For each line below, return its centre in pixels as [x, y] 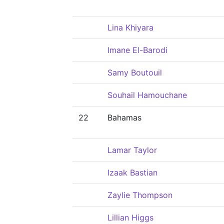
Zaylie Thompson [140, 195]
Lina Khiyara [130, 27]
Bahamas [124, 117]
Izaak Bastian [132, 172]
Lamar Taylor [132, 150]
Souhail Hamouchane [147, 95]
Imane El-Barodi [137, 50]
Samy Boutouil [135, 72]
